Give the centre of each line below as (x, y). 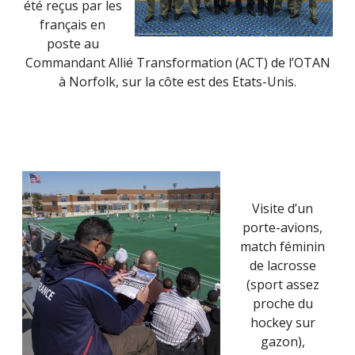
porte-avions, (282, 227)
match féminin (282, 246)
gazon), (282, 342)
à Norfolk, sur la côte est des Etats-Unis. (177, 82)
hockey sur (282, 323)
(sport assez (282, 284)
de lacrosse (282, 265)
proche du (282, 303)
